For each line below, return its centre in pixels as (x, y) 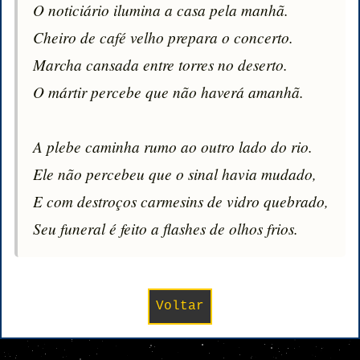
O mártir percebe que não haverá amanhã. (169, 92)
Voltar (180, 306)
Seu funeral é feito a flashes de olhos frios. (166, 229)
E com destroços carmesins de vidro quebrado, (181, 201)
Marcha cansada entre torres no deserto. (161, 65)
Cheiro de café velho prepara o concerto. (164, 37)
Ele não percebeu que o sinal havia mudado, (175, 174)
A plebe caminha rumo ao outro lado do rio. (173, 147)
